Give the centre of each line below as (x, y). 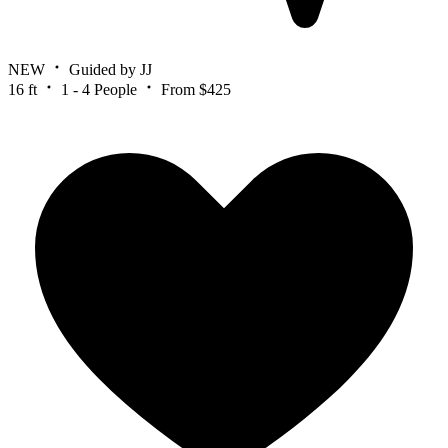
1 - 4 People (99, 90)
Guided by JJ (110, 70)
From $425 (196, 90)
